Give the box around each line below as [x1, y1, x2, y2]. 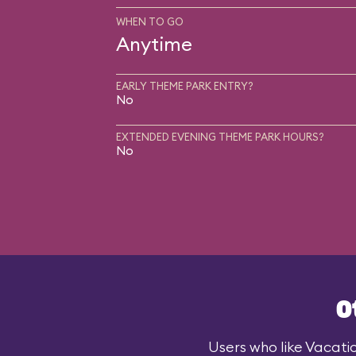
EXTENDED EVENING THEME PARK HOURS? [115, 130, 324, 143]
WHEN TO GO [115, 15, 184, 28]
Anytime [115, 32, 192, 56]
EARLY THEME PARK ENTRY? [115, 79, 253, 92]
